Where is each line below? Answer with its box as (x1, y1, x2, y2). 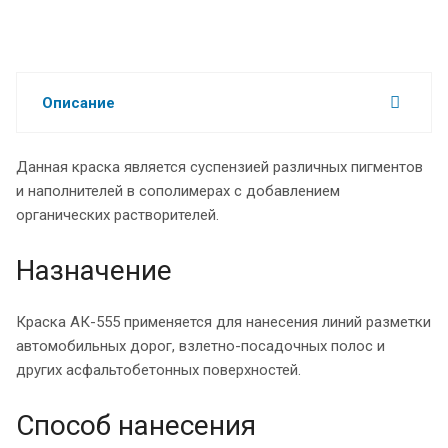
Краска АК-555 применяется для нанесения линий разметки (16, 312, 431, 331)
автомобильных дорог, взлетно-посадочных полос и (16, 336, 385, 355)
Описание (42, 93, 115, 112)
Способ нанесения (16, 408, 256, 442)
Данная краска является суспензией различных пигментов (16, 157, 423, 176)
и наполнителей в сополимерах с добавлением (16, 181, 340, 200)
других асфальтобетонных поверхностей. (16, 360, 301, 379)
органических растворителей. (16, 205, 219, 224)
